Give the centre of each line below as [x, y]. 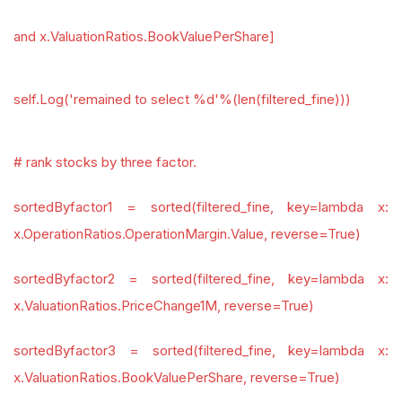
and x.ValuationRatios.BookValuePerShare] [144, 36]
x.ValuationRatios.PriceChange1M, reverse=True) [164, 306]
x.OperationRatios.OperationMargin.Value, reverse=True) [187, 234]
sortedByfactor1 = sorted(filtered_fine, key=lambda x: [201, 207]
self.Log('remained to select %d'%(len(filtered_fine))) [182, 99]
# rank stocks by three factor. [105, 162]
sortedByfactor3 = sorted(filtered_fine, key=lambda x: [201, 350]
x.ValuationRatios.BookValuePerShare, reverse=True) [177, 377]
